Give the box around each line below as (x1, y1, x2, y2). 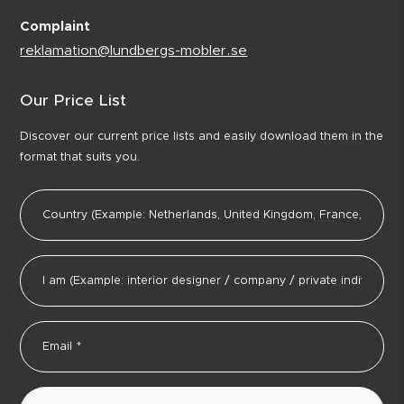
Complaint (20, 20, 91, 34)
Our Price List (20, 93, 127, 110)
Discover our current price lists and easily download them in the (20, 131, 384, 143)
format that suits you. (20, 151, 141, 164)
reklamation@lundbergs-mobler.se (20, 44, 248, 59)
